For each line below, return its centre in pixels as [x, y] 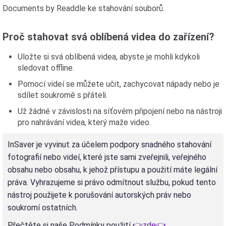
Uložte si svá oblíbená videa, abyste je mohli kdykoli [109, 57]
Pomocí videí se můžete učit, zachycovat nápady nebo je [119, 84]
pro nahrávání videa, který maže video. [84, 122]
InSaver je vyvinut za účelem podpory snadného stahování [109, 145]
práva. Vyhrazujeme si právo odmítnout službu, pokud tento [112, 182]
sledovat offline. [46, 68]
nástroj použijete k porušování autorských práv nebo [99, 195]
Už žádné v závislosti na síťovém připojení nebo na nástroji [120, 111]
